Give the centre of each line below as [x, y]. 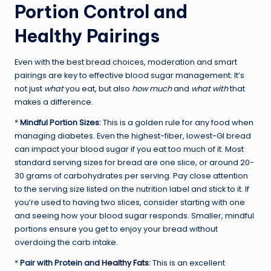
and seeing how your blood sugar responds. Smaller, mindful [134, 215]
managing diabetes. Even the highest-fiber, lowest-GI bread [133, 135]
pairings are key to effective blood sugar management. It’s [129, 75]
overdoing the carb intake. [66, 242]
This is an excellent [188, 263]
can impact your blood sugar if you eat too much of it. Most [129, 149]
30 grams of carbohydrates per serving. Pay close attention [131, 175]
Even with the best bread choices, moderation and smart [126, 62]
